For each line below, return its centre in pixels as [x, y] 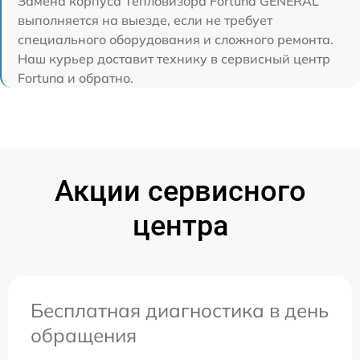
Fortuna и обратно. [76, 78]
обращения [84, 335]
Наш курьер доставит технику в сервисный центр [174, 58]
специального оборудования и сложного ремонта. [176, 39]
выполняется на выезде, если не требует [145, 20]
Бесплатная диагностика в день [180, 310]
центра [180, 225]
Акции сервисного [180, 191]
